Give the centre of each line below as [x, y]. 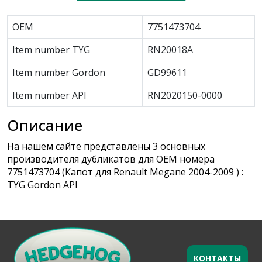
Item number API [49, 95]
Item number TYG [51, 49]
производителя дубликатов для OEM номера [111, 159]
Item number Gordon [59, 72]
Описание [45, 125]
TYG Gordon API [42, 185]
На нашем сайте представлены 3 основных [106, 146]
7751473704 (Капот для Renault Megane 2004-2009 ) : [125, 172]
